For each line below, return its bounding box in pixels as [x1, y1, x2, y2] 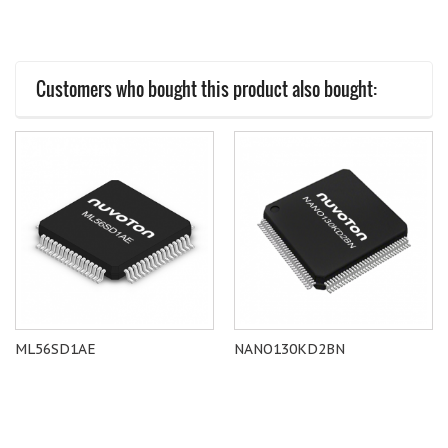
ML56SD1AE [15, 340, 96, 358]
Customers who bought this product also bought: [36, 76, 377, 102]
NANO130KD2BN [234, 340, 345, 358]
